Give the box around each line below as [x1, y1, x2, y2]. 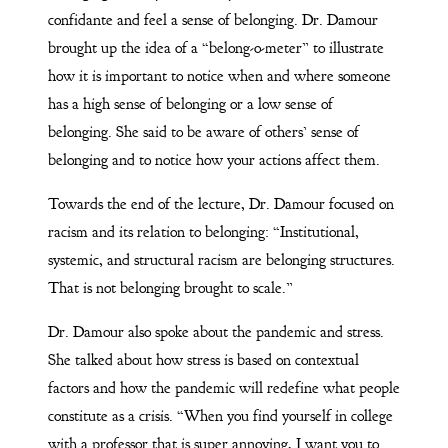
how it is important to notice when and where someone [47, 65, 391, 86]
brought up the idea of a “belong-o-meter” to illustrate [47, 37, 384, 58]
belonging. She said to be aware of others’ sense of [47, 121, 359, 142]
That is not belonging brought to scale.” [47, 277, 297, 298]
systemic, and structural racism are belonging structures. [47, 249, 395, 270]
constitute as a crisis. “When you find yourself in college [47, 405, 393, 426]
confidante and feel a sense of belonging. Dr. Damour [47, 9, 378, 30]
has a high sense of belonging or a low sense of [47, 93, 333, 114]
